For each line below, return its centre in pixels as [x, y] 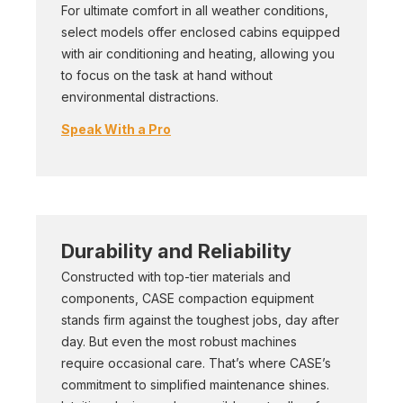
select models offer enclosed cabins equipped [201, 32]
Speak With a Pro [116, 129]
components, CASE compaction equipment [188, 298]
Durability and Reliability [176, 251]
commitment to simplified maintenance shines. [195, 385]
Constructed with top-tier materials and [176, 277]
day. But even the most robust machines [179, 341]
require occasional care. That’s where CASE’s [196, 363]
